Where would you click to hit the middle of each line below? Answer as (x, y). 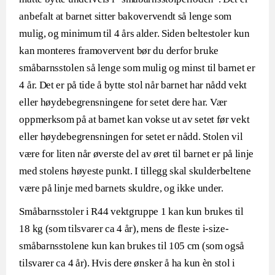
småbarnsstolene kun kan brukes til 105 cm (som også (132, 246)
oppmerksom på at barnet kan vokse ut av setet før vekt (134, 119)
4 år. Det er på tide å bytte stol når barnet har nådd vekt (133, 85)
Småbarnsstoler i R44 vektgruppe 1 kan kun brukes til (131, 211)
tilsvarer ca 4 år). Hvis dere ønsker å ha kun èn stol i (127, 263)
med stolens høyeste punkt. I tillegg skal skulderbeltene (135, 171)
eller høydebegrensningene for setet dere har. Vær (123, 102)
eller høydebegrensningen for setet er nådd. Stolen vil (131, 137)
